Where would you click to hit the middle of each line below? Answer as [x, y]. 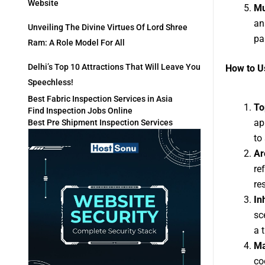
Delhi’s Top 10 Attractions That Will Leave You [114, 67]
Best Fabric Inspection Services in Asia [100, 99]
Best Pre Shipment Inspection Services [100, 123]
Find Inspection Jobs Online [80, 111]
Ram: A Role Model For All [76, 43]
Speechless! [51, 83]
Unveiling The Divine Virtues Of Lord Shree [108, 28]
